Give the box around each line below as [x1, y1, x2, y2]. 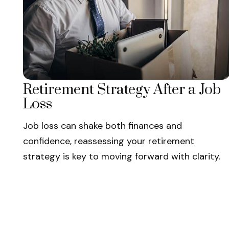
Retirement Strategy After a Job [23, 81, 221, 99]
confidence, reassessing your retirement [23, 135, 194, 148]
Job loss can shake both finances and [23, 120, 182, 132]
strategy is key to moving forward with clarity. [23, 150, 220, 163]
